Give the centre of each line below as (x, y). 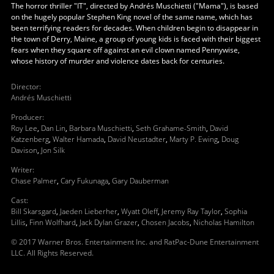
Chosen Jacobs (165, 222)
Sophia (235, 211)
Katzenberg (30, 139)
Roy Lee (24, 128)
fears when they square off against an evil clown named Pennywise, (125, 50)
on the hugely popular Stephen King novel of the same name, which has (131, 17)
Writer (21, 169)
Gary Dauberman (140, 180)
